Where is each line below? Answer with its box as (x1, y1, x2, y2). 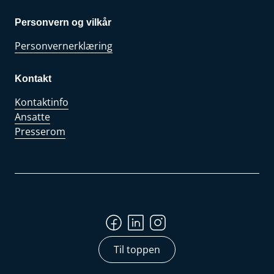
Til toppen (114, 243, 160, 256)
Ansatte (15, 110, 50, 124)
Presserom (15, 125, 65, 138)
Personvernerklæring (15, 39, 113, 53)
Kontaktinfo (15, 95, 68, 109)
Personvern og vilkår (15, 17, 111, 28)
